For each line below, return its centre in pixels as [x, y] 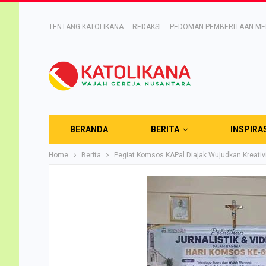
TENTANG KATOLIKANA [86, 26]
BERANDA [89, 129]
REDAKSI [147, 26]
